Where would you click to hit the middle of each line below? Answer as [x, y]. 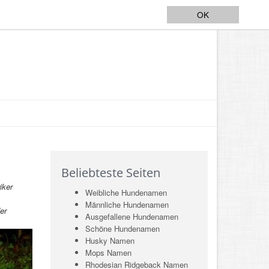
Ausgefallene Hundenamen [131, 216]
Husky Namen [110, 240]
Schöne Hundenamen [122, 228]
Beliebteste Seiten [110, 173]
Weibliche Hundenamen [126, 192]
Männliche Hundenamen [127, 204]
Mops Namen [108, 252]
